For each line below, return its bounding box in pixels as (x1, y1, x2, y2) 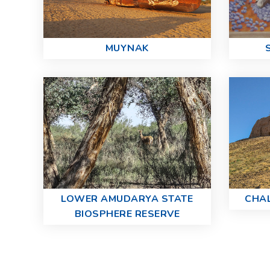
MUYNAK (105, 42, 149, 55)
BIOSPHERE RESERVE (74, 207, 180, 221)
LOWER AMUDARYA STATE (61, 192, 193, 206)
